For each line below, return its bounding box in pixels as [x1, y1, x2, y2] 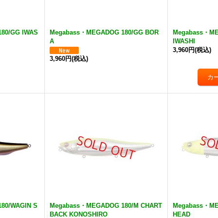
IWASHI [173, 37, 196, 45]
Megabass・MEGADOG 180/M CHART [50, 202, 163, 209]
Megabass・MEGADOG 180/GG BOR [50, 29, 159, 36]
